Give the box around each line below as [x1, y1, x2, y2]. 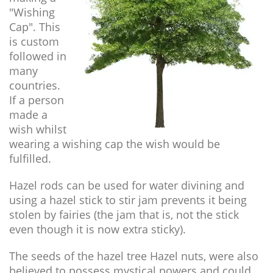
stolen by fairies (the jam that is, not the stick [9, 207, 239, 222]
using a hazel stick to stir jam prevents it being [9, 193, 247, 208]
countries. [9, 78, 60, 93]
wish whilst [9, 122, 66, 137]
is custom [9, 34, 59, 49]
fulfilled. [9, 151, 51, 166]
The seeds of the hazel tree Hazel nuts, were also [9, 249, 258, 264]
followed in [9, 49, 66, 64]
